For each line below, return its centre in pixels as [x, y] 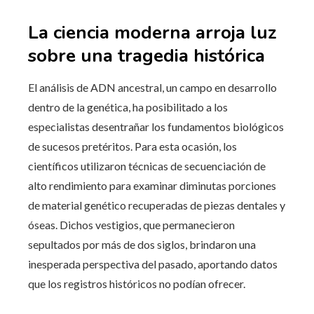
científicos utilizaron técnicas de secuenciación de [147, 165]
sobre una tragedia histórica [146, 55]
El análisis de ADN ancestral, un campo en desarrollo [152, 87]
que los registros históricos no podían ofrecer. [137, 283]
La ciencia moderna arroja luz [152, 32]
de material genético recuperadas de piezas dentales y [157, 205]
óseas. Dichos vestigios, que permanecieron [131, 224]
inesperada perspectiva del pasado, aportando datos [153, 264]
